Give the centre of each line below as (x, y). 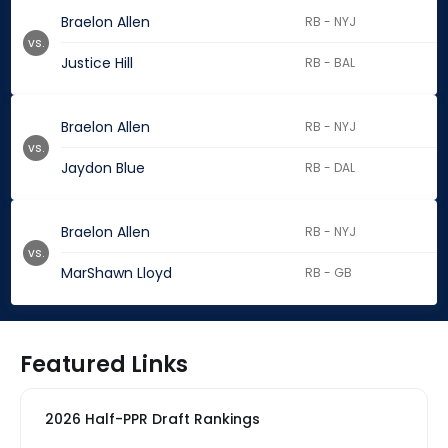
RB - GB (329, 273)
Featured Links (104, 365)
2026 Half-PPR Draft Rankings (152, 419)
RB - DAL (330, 168)
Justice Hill (97, 63)
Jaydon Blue (103, 168)
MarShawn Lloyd (116, 273)
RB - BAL (330, 63)
